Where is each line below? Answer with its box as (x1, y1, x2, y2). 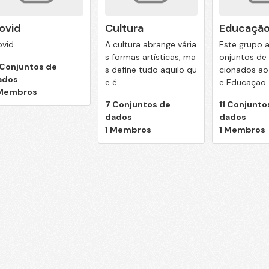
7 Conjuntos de (104, 98, 171, 110)
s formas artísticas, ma (104, 51, 196, 62)
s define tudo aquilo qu (104, 64, 197, 75)
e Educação (219, 76, 266, 88)
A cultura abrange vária (104, 38, 196, 50)
